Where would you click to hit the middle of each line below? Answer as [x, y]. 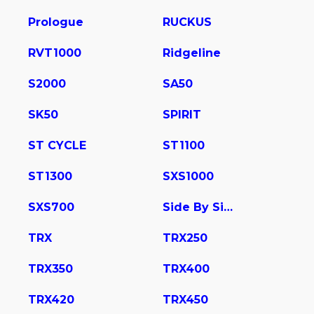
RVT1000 [55, 53]
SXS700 [51, 207]
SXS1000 [188, 177]
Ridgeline [192, 53]
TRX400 [186, 269]
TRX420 [51, 300]
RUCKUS [187, 22]
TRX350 [50, 269]
